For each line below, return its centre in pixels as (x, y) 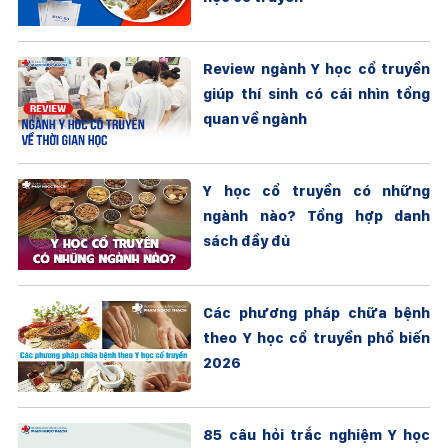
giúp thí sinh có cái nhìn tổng (317, 94)
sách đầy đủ (247, 241)
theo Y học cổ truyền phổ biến (317, 338)
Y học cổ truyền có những (317, 191)
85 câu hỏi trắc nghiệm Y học (317, 435)
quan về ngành (255, 119)
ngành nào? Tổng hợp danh (317, 216)
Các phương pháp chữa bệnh (317, 313)
